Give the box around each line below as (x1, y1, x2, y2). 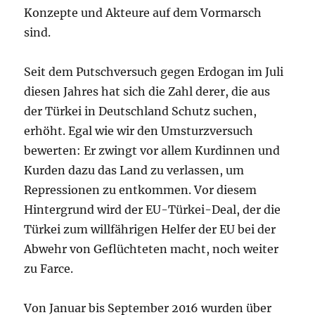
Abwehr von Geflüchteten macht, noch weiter (24, 241, 279, 256)
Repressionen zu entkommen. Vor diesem (24, 182, 257, 197)
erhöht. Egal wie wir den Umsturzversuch (24, 123, 254, 138)
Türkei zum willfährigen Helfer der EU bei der (24, 221, 276, 236)
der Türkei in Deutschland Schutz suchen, (24, 103, 257, 118)
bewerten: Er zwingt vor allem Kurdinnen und (24, 143, 281, 157)
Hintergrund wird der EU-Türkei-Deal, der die (24, 202, 281, 217)
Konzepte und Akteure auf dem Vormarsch (24, 5, 262, 20)
